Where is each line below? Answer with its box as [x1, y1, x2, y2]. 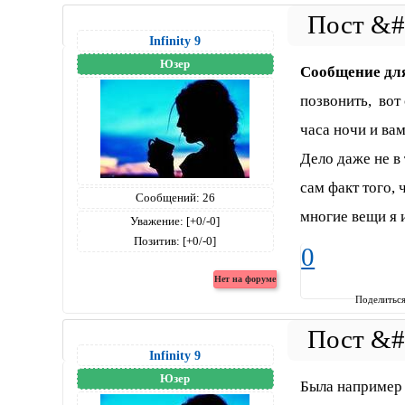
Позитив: [134, 234, 181, 249]
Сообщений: [135, 191, 200, 205]
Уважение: [130, 214, 184, 229]
